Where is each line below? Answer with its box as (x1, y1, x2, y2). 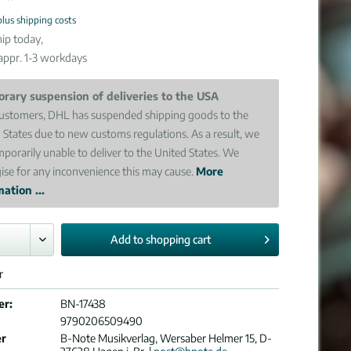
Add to (110, 233, 144, 246)
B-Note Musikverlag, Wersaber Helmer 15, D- (60, 331, 273, 345)
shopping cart (146, 233, 212, 246)
